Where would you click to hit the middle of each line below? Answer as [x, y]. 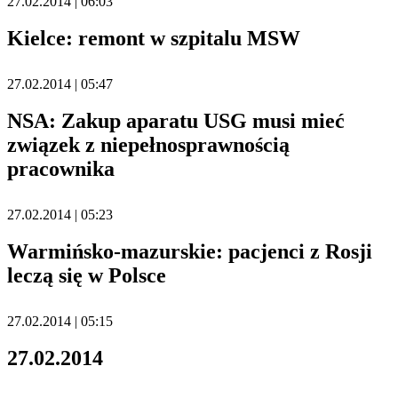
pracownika [61, 169]
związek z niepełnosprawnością [148, 145]
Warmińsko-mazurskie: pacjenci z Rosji [190, 252]
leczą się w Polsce [87, 276]
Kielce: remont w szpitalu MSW [154, 39]
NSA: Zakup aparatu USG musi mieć [176, 121]
